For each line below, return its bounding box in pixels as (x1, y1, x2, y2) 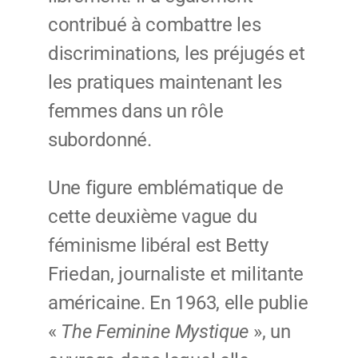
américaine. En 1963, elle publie (48, 292, 308, 315)
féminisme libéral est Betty (48, 234, 268, 257)
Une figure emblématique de (48, 177, 284, 200)
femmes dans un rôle (48, 100, 224, 123)
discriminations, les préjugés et (48, 42, 305, 66)
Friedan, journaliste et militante (48, 263, 304, 286)
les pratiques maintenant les (48, 71, 282, 94)
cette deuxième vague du (48, 205, 258, 229)
